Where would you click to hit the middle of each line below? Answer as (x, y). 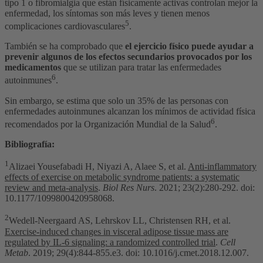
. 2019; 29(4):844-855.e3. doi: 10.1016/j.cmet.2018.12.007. (139, 252)
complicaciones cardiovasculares (65, 26)
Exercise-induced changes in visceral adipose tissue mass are (117, 231)
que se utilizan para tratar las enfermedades (141, 68)
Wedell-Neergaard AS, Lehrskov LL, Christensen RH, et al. (120, 221)
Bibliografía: (30, 144)
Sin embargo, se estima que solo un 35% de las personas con (117, 100)
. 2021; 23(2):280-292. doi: (205, 188)
